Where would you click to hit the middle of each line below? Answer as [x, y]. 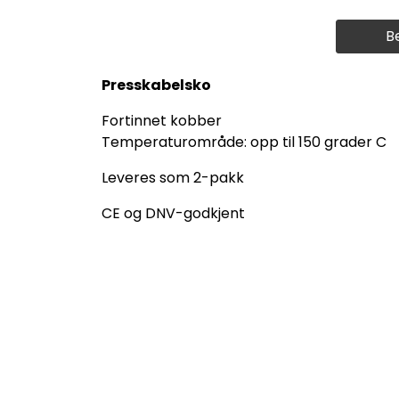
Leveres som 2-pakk [173, 177]
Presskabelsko [156, 85]
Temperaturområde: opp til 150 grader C [244, 142]
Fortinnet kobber [162, 120]
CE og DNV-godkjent [173, 213]
